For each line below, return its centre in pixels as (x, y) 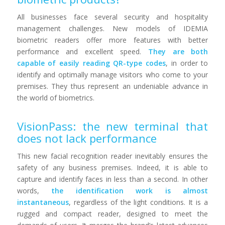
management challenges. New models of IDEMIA (113, 28)
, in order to (187, 63)
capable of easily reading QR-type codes (91, 63)
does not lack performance (87, 138)
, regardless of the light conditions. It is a (138, 202)
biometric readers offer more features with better (113, 40)
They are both (178, 51)
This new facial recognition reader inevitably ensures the (113, 156)
